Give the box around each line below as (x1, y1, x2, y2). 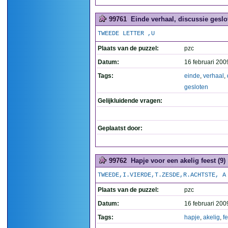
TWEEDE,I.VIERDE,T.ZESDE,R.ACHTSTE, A (98, 172, 226, 179)
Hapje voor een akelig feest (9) (131, 157, 225, 164)
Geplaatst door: (98, 125, 142, 132)
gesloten (184, 83, 208, 91)
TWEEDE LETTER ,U (98, 30, 155, 37)
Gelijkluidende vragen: (98, 97, 162, 104)
